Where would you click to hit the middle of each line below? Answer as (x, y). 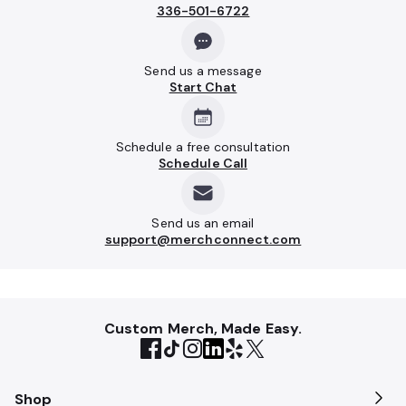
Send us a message (203, 71)
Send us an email (203, 223)
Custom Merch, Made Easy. (203, 329)
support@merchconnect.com (203, 239)
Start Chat (203, 87)
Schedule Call (203, 163)
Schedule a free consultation (203, 147)
